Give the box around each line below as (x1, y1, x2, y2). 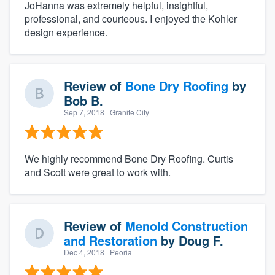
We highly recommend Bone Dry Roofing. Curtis (25, 151, 233, 166)
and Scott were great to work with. (25, 165, 171, 179)
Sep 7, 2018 (64, 106, 104, 117)
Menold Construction (125, 216, 248, 234)
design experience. (25, 25, 107, 39)
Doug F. (179, 231, 223, 249)
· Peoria (104, 246, 132, 257)
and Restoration (64, 231, 157, 249)
